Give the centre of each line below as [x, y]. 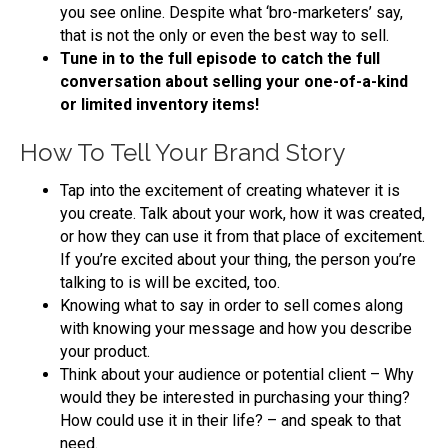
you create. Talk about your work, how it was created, [242, 213]
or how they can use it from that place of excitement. [242, 236]
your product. [105, 351]
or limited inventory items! [161, 104]
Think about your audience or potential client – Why [237, 374]
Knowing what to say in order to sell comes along [231, 305]
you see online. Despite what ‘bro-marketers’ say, [231, 12]
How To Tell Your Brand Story [182, 152]
